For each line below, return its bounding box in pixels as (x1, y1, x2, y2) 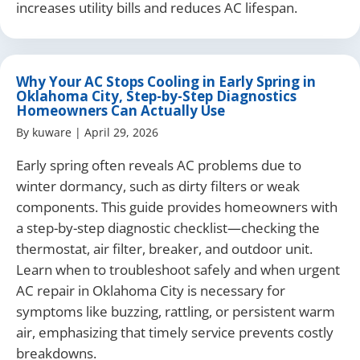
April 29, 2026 (84, 124, 158, 140)
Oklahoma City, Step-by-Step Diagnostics (16, 86, 297, 105)
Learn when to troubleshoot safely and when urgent (16, 260, 340, 279)
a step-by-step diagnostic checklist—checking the (16, 218, 320, 237)
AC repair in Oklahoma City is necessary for (16, 280, 285, 300)
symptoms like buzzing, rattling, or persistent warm (16, 301, 335, 321)
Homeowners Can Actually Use (16, 100, 225, 120)
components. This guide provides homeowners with (16, 197, 337, 216)
